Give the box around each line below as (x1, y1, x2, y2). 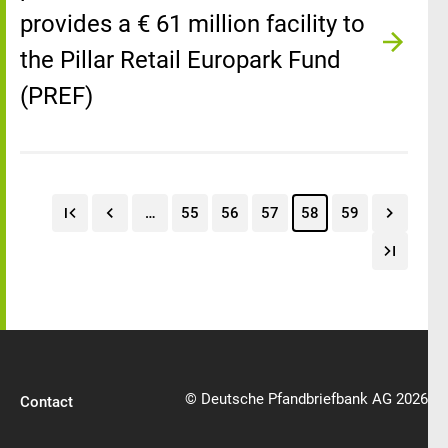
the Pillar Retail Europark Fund (20, 46, 341, 74)
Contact (20, 393, 73, 411)
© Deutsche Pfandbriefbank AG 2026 (185, 390, 428, 408)
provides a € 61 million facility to (20, 10, 365, 38)
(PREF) (20, 82, 93, 110)
